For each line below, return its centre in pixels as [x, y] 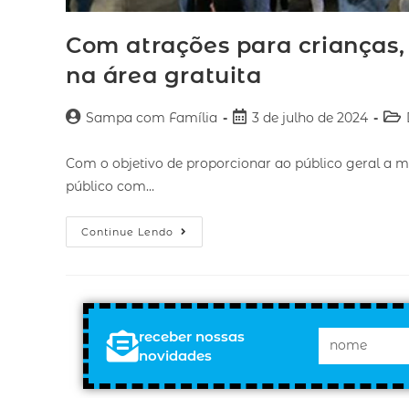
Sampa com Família [152, 117]
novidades [176, 355]
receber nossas [192, 336]
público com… [110, 186]
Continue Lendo [127, 231]
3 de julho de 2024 [310, 117]
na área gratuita [164, 75]
